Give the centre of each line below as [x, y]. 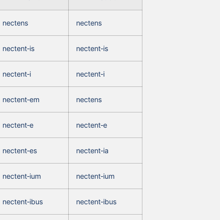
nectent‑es [20, 150]
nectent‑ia [92, 150]
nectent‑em [21, 99]
